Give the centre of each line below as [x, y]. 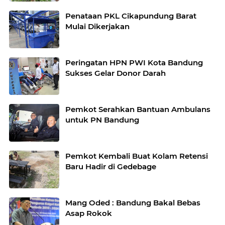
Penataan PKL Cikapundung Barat [131, 16]
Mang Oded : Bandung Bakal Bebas [133, 203]
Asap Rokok [89, 213]
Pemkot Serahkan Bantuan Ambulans [138, 109]
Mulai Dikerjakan [97, 26]
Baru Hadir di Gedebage [111, 166]
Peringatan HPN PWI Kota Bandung [134, 63]
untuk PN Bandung [102, 120]
